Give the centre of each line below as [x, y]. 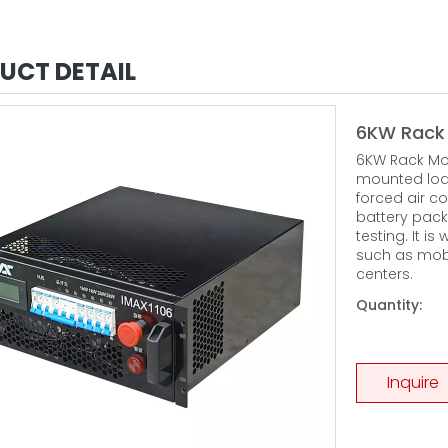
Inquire [413, 382]
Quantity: [389, 304]
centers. [384, 273]
